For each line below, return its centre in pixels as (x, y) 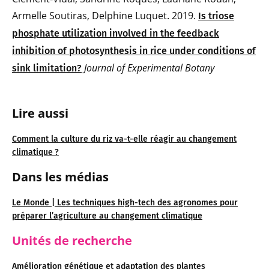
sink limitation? (47, 68)
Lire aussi (40, 113)
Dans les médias (60, 177)
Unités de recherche (72, 241)
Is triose (216, 16)
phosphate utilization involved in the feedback (116, 34)
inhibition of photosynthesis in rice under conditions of (134, 51)
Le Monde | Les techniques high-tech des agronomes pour (125, 203)
